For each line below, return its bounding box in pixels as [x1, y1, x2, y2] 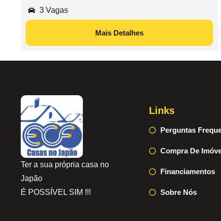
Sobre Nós [160, 188, 197, 197]
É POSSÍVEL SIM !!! [21, 187, 91, 196]
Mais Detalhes [95, 29, 144, 37]
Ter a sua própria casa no [21, 160, 109, 169]
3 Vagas [39, 6, 68, 15]
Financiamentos [160, 167, 215, 176]
